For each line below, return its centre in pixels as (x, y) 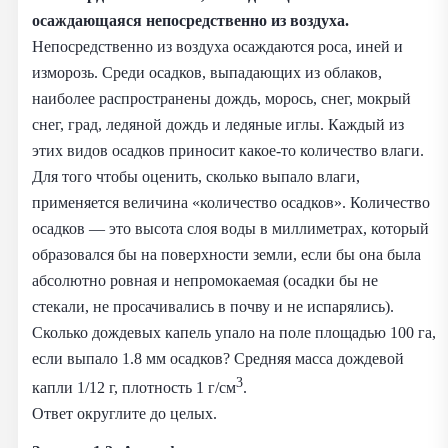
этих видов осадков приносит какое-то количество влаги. (228, 150)
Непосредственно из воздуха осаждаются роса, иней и (217, 46)
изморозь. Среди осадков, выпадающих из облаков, (207, 72)
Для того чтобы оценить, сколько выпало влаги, (196, 176)
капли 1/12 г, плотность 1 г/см (134, 388)
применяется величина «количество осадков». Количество (231, 202)
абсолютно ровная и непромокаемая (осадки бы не (205, 280)
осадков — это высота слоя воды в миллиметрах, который (230, 228)
